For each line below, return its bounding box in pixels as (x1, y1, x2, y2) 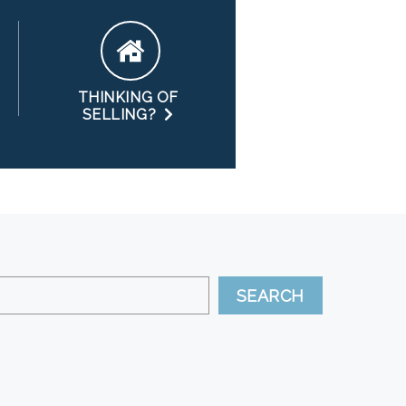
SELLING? (82, 106, 165, 123)
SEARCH (236, 285, 304, 305)
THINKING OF (77, 89, 179, 106)
